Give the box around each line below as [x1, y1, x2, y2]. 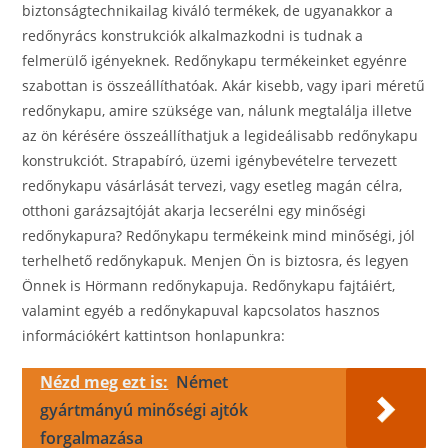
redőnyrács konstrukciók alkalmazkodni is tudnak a [22, 26, 364, 45]
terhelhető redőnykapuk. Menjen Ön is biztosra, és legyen [22, 251, 410, 270]
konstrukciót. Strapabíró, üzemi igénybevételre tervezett [22, 151, 398, 170]
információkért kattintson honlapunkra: [22, 326, 286, 345]
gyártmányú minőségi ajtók [40, 399, 249, 421]
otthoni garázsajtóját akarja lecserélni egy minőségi [22, 201, 367, 220]
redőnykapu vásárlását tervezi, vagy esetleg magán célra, [22, 176, 403, 195]
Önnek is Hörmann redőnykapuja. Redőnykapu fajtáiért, [22, 276, 396, 295]
